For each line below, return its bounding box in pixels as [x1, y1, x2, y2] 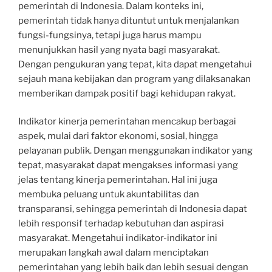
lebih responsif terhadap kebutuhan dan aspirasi [18, 218, 224, 229]
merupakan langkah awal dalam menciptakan [18, 247, 209, 259]
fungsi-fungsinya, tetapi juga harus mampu [18, 29, 202, 41]
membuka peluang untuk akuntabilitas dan [18, 189, 199, 200]
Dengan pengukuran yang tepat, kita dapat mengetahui [18, 58, 252, 70]
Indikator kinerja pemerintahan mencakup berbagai [18, 116, 236, 127]
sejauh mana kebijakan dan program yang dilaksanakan [18, 73, 251, 84]
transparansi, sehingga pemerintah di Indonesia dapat [18, 203, 247, 215]
